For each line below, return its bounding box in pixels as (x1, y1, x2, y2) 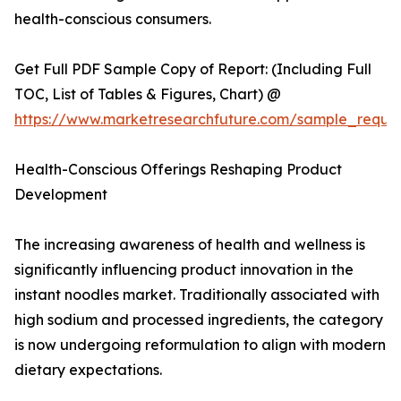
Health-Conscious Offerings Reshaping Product (14, 160, 342, 179)
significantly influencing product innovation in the (14, 260, 354, 279)
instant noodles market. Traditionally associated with (14, 286, 380, 304)
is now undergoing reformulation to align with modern (14, 336, 386, 354)
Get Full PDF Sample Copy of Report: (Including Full (14, 60, 371, 79)
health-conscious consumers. (14, 10, 211, 29)
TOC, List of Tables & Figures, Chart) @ (14, 85, 281, 104)
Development (14, 185, 107, 204)
